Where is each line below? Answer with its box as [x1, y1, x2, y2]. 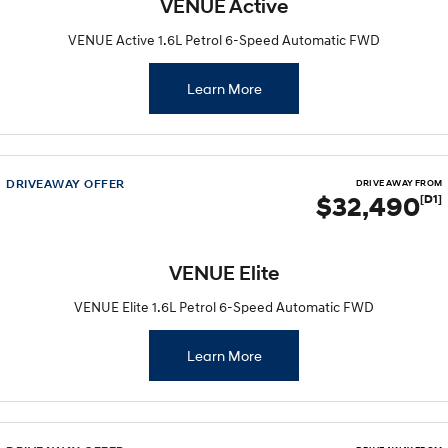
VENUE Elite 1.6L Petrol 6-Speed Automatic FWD [74, 298, 374, 315]
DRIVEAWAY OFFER [6, 176, 125, 191]
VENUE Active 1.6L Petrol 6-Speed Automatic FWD [68, 31, 380, 48]
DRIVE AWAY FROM [356, 177, 442, 189]
